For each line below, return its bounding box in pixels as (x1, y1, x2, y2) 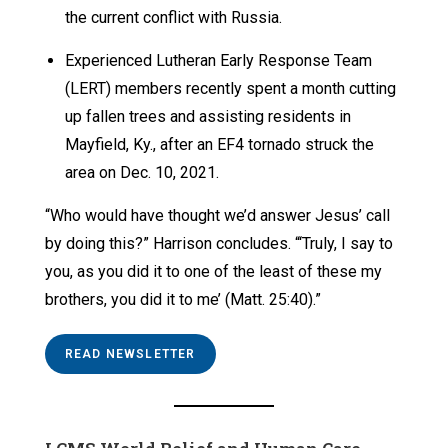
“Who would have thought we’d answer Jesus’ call (44, 206, 390, 225)
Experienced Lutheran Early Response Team (64, 51, 372, 70)
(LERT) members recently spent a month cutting (64, 79, 396, 98)
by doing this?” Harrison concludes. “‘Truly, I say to (44, 234, 393, 253)
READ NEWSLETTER (64, 347, 196, 361)
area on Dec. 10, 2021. (64, 163, 219, 182)
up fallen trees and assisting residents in (64, 107, 351, 126)
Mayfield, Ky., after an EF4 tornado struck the (64, 135, 374, 154)
